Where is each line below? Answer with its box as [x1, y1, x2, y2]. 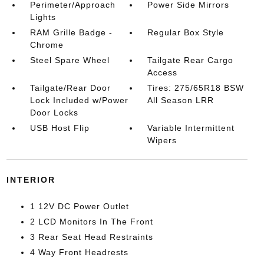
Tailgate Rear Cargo [147, 55, 234, 65]
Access [147, 68, 178, 77]
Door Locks [29, 108, 78, 117]
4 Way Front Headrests [29, 247, 128, 257]
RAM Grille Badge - [29, 28, 113, 37]
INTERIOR [6, 175, 55, 184]
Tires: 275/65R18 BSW [147, 83, 245, 93]
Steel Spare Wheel [29, 55, 110, 65]
